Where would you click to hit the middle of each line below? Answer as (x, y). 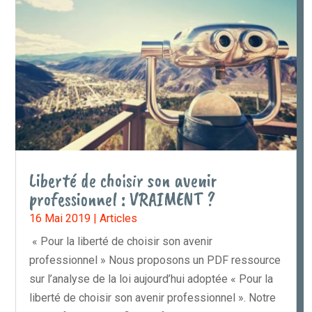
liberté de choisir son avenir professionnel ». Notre (153, 297)
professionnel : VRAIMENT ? (123, 199)
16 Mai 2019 (60, 218)
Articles (119, 218)
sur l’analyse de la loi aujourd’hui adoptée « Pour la (151, 279)
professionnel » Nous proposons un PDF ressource (155, 260)
